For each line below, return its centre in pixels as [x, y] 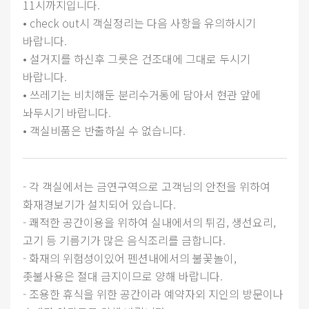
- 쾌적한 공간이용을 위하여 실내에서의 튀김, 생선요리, [149, 222]
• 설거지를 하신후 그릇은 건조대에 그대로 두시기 [136, 59]
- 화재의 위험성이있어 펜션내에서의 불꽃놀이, [129, 258]
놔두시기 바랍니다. [67, 113]
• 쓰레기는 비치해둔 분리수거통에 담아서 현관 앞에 [141, 95]
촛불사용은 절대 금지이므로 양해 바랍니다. [122, 276]
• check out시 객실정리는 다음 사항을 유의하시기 [139, 23]
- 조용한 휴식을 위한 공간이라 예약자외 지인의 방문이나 [153, 294]
